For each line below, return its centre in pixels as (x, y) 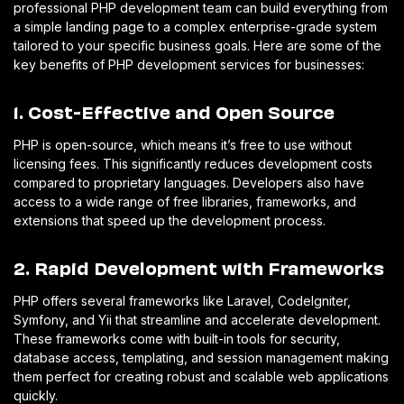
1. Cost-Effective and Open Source (174, 110)
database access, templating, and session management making (201, 357)
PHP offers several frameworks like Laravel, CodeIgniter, (182, 300)
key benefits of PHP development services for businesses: (189, 64)
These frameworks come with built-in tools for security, (177, 338)
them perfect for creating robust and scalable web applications (201, 376)
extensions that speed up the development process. (170, 220)
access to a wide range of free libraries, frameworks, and (185, 201)
